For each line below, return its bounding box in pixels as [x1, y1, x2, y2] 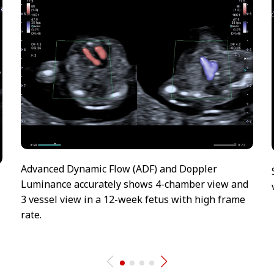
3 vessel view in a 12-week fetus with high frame [21, 192, 245, 206]
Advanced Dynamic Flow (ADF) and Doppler [21, 161, 217, 176]
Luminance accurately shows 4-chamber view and [21, 177, 248, 191]
